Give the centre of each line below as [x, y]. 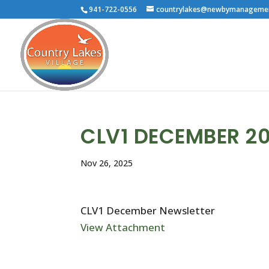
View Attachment [123, 227]
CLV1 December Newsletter [148, 210]
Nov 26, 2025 [107, 163]
